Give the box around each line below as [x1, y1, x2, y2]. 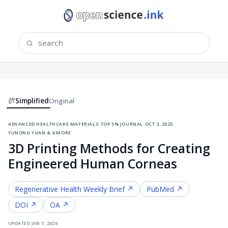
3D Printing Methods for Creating [8, 139, 210, 157]
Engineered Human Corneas [8, 154, 177, 172]
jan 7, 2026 [31, 218, 58, 227]
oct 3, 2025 [145, 118, 174, 128]
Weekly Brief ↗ [81, 184, 133, 194]
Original [49, 96, 74, 105]
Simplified [15, 96, 49, 105]
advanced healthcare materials [8, 118, 99, 128]
